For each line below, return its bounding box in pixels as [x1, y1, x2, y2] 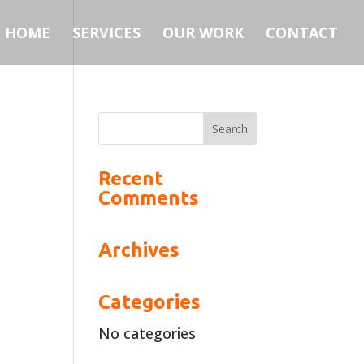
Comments [97, 187, 199, 209]
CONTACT [266, 23, 338, 42]
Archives [97, 239, 180, 261]
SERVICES [72, 23, 141, 42]
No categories [97, 323, 196, 343]
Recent [97, 167, 163, 189]
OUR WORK [162, 23, 244, 42]
